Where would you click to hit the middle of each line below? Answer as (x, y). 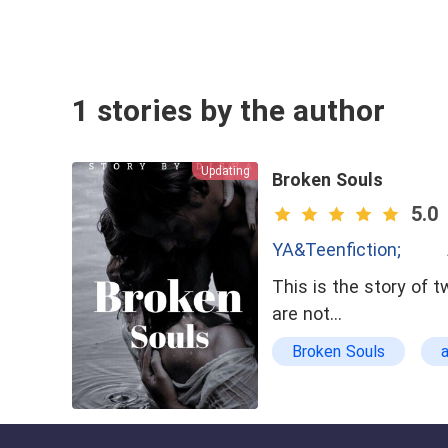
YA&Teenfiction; (336, 249)
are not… (307, 313)
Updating (225, 171)
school (315, 380)
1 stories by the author (228, 110)
